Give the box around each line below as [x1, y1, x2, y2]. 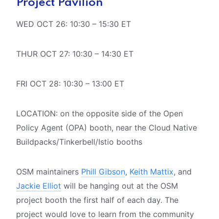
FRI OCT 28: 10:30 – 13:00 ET [16, 78, 124, 88]
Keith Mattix [129, 166, 174, 176]
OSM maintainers [16, 166, 81, 176]
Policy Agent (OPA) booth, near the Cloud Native [16, 122, 197, 132]
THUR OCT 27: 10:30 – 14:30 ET [16, 48, 133, 59]
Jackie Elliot [16, 180, 61, 191]
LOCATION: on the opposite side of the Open [16, 108, 183, 118]
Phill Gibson [81, 166, 125, 176]
